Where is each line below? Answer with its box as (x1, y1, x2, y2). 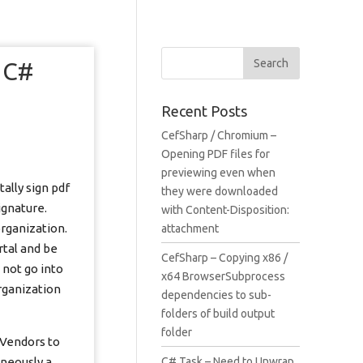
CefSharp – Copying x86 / (160, 251, 288, 264)
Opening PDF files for (160, 147, 270, 160)
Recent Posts (160, 103, 247, 119)
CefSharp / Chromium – (160, 129, 276, 142)
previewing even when (160, 166, 275, 179)
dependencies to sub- (160, 288, 271, 301)
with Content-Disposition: (160, 203, 289, 216)
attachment (160, 222, 219, 235)
